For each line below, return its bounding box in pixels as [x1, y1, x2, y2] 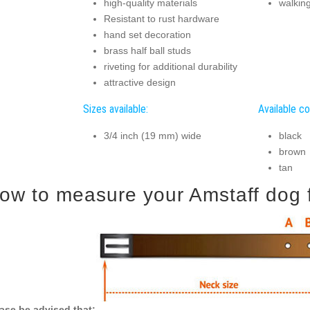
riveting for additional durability [103, 60, 237, 72]
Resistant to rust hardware [103, 12, 219, 24]
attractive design [103, 76, 176, 88]
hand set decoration [103, 28, 191, 40]
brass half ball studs [103, 44, 191, 56]
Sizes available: [82, 102, 148, 116]
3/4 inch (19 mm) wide [103, 129, 201, 141]
